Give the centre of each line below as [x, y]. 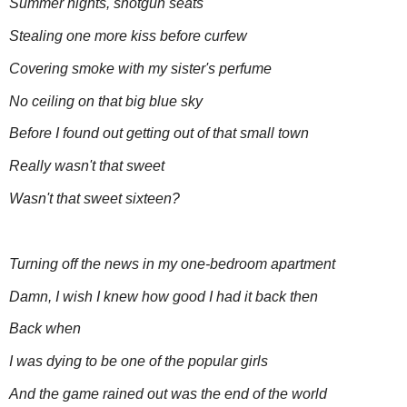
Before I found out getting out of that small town [159, 134]
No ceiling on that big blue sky [106, 101]
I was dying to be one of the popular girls [139, 362]
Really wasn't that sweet [87, 166]
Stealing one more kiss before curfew [128, 35]
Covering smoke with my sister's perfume [140, 68]
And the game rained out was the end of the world [168, 394]
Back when [45, 329]
